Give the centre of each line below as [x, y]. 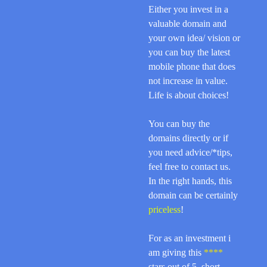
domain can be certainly [194, 195]
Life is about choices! [189, 95]
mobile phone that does [192, 66]
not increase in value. [188, 80]
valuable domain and [187, 23]
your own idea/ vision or [194, 38]
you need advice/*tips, [190, 152]
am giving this [175, 252]
